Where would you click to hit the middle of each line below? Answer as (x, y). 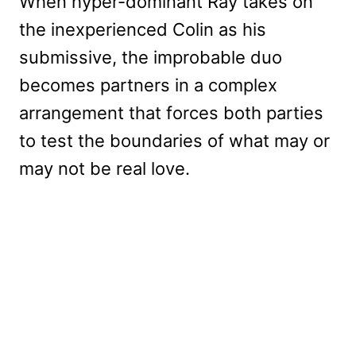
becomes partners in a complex (148, 85)
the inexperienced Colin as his (143, 30)
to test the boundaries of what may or (174, 141)
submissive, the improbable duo (151, 58)
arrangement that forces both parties (171, 113)
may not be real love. (104, 169)
